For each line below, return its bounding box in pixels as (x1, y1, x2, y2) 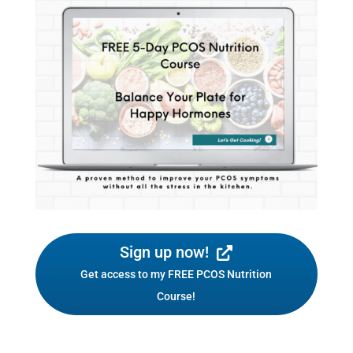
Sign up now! (120, 243, 210, 262)
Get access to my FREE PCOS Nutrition (80, 268, 273, 281)
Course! (157, 290, 196, 303)
